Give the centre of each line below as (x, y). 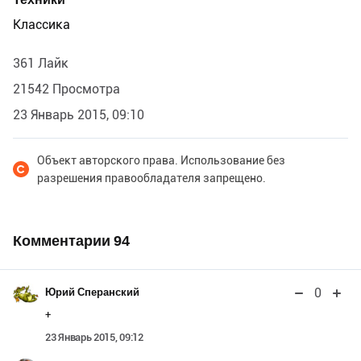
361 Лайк (41, 63)
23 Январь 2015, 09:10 (79, 114)
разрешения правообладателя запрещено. (151, 178)
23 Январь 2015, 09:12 (94, 337)
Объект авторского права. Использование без (161, 160)
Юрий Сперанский (92, 292)
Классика (41, 24)
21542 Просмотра (66, 89)
